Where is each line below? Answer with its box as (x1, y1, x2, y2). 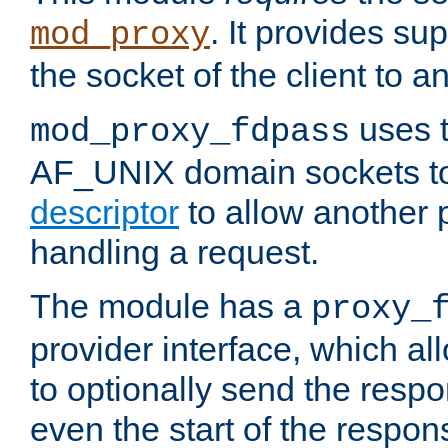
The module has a (30, 287, 311, 326)
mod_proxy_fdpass (30, 113, 350, 152)
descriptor (30, 193, 179, 232)
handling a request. (30, 233, 319, 272)
